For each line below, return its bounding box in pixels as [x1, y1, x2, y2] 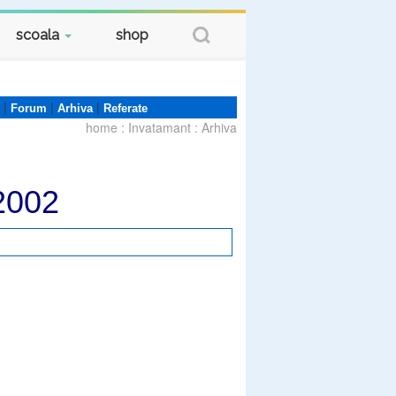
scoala [16, 27, 63, 43]
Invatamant [128, 118, 191, 136]
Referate [103, 102, 148, 115]
